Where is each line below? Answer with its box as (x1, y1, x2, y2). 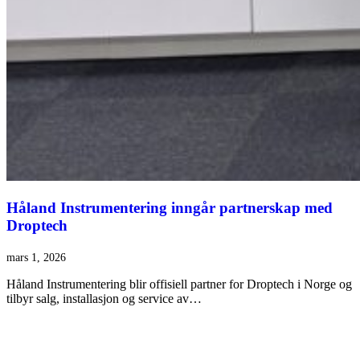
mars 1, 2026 (6, 251, 66, 264)
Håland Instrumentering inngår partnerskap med (6, 198, 333, 216)
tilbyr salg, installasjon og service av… (6, 291, 202, 305)
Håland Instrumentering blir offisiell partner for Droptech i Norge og (6, 276, 352, 291)
